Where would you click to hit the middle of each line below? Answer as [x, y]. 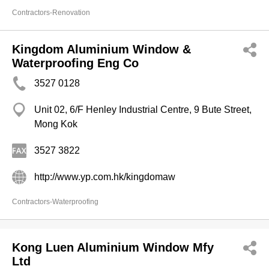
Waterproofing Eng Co [75, 63]
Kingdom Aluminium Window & [101, 49]
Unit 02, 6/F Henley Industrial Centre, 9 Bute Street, [143, 110]
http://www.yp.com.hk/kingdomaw [105, 177]
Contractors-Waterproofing [55, 202]
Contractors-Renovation [51, 13]
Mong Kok [56, 124]
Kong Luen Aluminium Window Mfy [113, 247]
